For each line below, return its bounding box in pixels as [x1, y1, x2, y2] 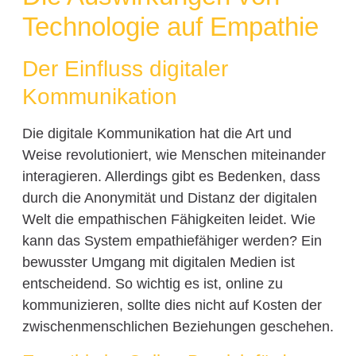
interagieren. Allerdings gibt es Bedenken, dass [21, 168, 320, 184]
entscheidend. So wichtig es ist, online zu [21, 275, 283, 292]
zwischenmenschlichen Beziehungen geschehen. [21, 318, 334, 335]
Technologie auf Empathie [21, 11, 319, 41]
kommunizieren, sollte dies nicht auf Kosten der [21, 296, 322, 313]
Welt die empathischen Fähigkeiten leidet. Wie [21, 211, 315, 227]
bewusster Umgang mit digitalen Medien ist [21, 253, 295, 270]
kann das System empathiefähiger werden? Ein [21, 232, 322, 249]
